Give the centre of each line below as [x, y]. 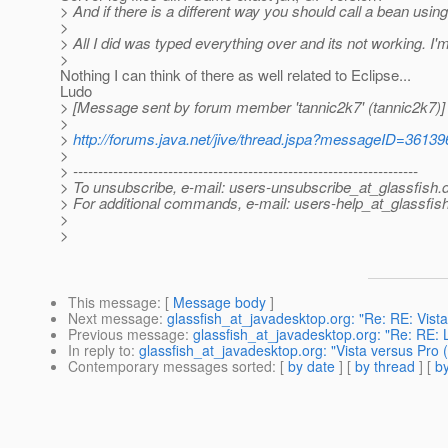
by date [311, 366]
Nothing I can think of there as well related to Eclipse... [235, 75]
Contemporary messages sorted [170, 366]
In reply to [99, 350]
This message [112, 302]
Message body [219, 302]
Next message [113, 318]
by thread [385, 366]
